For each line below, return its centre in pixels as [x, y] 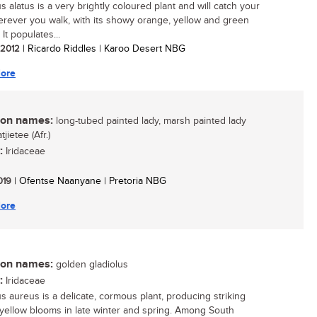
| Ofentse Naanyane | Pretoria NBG [89, 181]
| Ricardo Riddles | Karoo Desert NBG [103, 49]
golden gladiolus [91, 265]
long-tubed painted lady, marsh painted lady [150, 121]
